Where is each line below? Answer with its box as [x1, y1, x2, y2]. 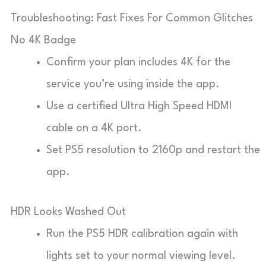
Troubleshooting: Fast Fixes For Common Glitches [11, 12, 253, 24]
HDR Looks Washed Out [11, 206, 126, 217]
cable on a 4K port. [46, 122, 142, 134]
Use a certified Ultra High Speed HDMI [46, 100, 232, 112]
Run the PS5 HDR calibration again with [46, 228, 238, 239]
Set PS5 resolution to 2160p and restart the [46, 144, 260, 156]
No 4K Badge [11, 34, 76, 46]
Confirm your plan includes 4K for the [46, 56, 230, 68]
